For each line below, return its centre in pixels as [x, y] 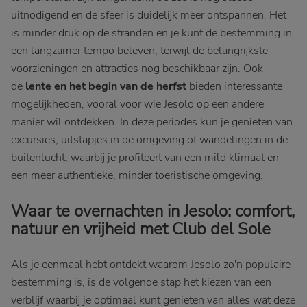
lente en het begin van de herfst [106, 86]
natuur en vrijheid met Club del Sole [143, 229]
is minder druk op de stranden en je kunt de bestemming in [151, 33]
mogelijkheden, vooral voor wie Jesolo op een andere [137, 104]
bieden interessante [234, 86]
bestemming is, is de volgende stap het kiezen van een [141, 282]
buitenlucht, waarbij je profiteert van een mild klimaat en [145, 158]
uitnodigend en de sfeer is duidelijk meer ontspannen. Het [149, 15]
